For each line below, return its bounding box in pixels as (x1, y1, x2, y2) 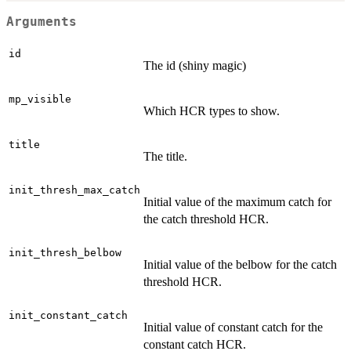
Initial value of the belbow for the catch (143, 258, 337, 272)
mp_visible (9, 93, 71, 106)
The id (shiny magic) (143, 59, 246, 73)
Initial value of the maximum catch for (143, 195, 331, 209)
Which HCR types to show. (143, 104, 280, 118)
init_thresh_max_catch (9, 184, 140, 197)
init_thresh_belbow (9, 247, 121, 259)
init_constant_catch (9, 309, 128, 322)
